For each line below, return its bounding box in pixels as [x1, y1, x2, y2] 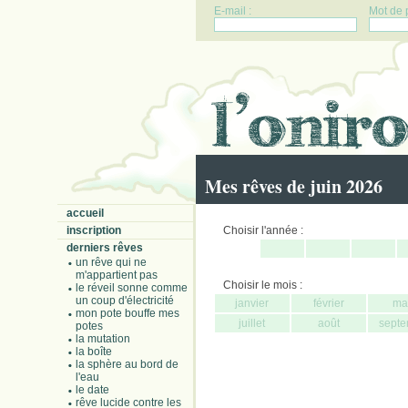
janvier [235, 297, 269, 310]
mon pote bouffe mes [75, 307, 179, 320]
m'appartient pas [75, 269, 158, 281]
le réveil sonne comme [75, 281, 188, 294]
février [312, 297, 344, 310]
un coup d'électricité [75, 294, 174, 307]
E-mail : [213, 5, 251, 17]
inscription [66, 224, 121, 237]
